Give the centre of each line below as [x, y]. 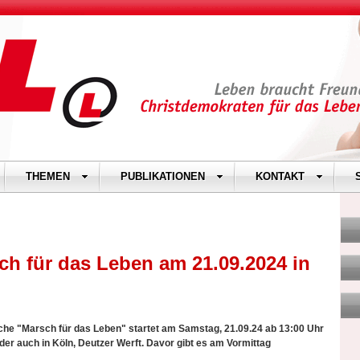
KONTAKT [280, 176]
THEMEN [48, 176]
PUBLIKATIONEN [163, 176]
